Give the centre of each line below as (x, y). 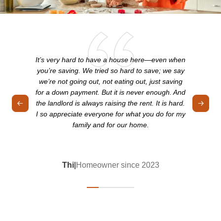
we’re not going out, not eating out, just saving (110, 82)
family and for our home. (110, 125)
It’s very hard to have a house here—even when (110, 60)
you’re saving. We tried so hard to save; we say (110, 71)
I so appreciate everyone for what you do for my (110, 114)
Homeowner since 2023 (117, 165)
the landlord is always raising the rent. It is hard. (110, 103)
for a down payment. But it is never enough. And (110, 92)
